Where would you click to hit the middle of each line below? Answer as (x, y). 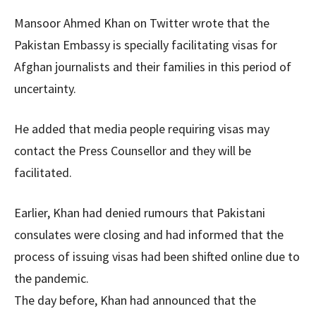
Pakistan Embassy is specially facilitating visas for (146, 45)
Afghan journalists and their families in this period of (153, 67)
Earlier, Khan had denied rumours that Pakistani (140, 213)
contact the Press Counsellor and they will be (133, 151)
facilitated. (43, 172)
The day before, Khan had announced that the (135, 300)
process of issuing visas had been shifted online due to (157, 256)
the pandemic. (51, 278)
